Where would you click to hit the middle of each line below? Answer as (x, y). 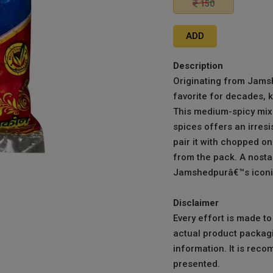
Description (198, 66)
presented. (197, 264)
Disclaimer (196, 203)
